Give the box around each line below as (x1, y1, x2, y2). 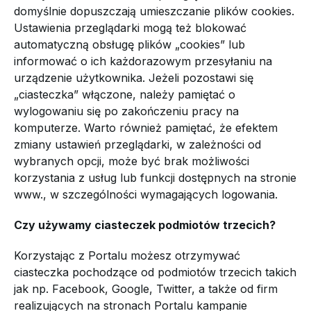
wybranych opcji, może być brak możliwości (14, 154, 249, 168)
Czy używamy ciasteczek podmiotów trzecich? (14, 218, 276, 232)
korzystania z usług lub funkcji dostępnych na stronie (14, 171, 296, 185)
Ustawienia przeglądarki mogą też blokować (14, 21, 246, 35)
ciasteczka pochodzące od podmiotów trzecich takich (14, 265, 296, 279)
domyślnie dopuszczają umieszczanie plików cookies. (14, 4, 294, 18)
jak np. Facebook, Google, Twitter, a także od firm (14, 282, 278, 296)
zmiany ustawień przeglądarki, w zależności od (14, 137, 261, 151)
